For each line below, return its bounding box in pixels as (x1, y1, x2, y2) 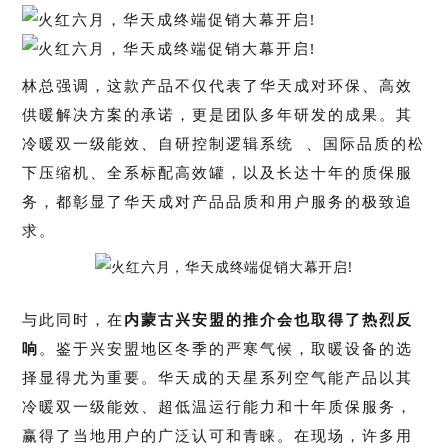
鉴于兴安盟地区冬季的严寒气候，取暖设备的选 (56, 338, 414, 358)
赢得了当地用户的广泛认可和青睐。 (22, 425, 295, 445)
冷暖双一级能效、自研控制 (22, 133, 227, 153)
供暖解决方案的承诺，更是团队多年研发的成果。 (22, 104, 397, 124)
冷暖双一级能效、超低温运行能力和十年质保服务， (22, 396, 414, 416)
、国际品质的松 (306, 133, 426, 153)
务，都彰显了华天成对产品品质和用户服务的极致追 (22, 191, 414, 211)
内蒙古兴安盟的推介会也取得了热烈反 (124, 309, 414, 329)
